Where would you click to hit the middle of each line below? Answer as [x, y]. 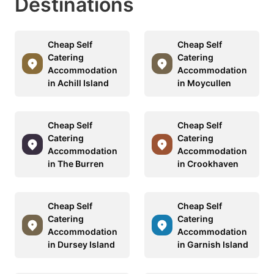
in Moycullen [204, 83]
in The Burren [76, 163]
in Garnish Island [213, 244]
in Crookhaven [208, 163]
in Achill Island [78, 83]
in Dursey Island [81, 244]
